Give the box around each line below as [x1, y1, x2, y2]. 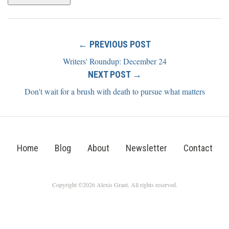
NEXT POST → [87, 68, 142, 80]
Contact [183, 142, 213, 153]
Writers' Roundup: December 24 [62, 55, 167, 66]
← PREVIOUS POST [78, 38, 151, 50]
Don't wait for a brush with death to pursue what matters [24, 85, 205, 97]
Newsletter [125, 142, 167, 153]
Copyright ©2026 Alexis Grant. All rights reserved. [52, 180, 177, 189]
